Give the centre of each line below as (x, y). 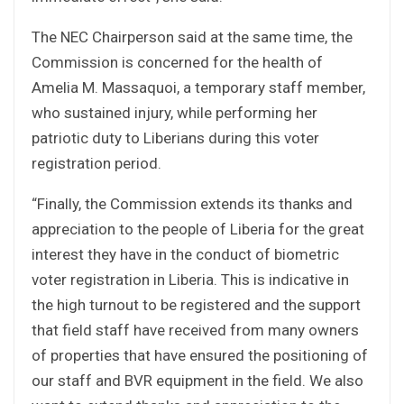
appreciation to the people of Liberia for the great (198, 229)
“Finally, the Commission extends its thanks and (192, 203)
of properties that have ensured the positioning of (200, 355)
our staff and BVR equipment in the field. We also (197, 380)
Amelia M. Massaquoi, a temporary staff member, (198, 87)
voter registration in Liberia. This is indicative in (190, 279)
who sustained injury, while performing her (174, 112)
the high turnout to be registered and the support (196, 304)
